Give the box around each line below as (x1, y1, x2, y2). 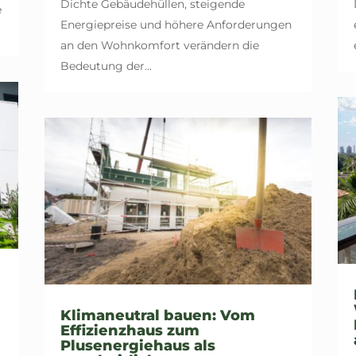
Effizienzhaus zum (60, 322, 199, 340)
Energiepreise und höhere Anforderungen (60, 17, 292, 32)
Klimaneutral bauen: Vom (60, 307, 255, 325)
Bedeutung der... (60, 58, 152, 73)
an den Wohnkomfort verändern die (60, 37, 259, 52)
